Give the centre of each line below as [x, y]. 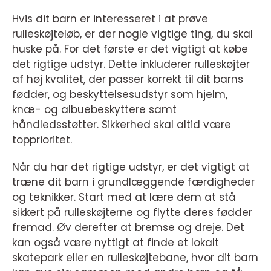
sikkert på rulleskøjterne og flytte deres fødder [132, 213]
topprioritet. [42, 140]
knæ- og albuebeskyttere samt [94, 110]
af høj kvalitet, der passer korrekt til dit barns [128, 80]
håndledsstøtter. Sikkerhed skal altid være [122, 125]
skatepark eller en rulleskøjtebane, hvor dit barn [135, 258]
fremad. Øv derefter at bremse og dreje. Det [128, 228]
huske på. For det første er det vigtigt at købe [130, 49]
